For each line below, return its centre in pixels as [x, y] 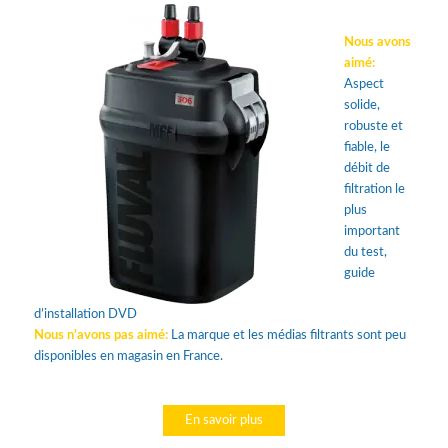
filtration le [374, 189]
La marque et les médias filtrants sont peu [288, 335]
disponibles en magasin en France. [128, 356]
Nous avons [377, 42]
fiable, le [366, 147]
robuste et [373, 126]
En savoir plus [223, 421]
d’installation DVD [85, 314]
